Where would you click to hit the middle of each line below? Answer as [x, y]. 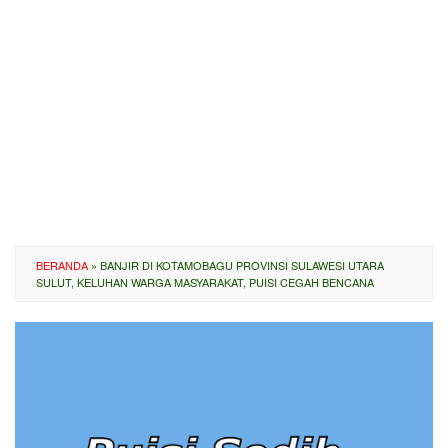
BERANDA [62, 265]
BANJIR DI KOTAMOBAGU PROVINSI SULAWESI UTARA [242, 265]
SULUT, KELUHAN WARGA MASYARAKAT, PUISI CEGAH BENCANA [205, 282]
